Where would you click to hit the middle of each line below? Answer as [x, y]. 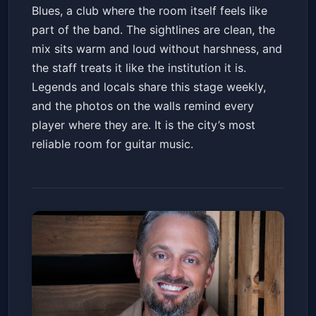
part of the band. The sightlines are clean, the [153, 30]
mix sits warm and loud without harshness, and [157, 49]
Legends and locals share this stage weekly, [149, 87]
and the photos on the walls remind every [143, 106]
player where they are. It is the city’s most [144, 125]
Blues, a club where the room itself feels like [150, 11]
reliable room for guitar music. [113, 144]
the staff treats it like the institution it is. [139, 68]
